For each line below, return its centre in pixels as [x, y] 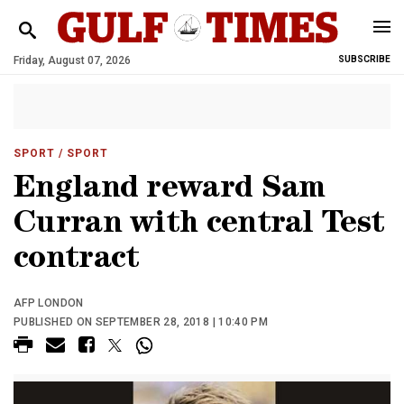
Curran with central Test [199, 226]
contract [77, 261]
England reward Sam [170, 191]
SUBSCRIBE [364, 59]
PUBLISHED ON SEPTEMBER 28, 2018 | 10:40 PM [141, 322]
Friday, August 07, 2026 [72, 60]
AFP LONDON [49, 303]
